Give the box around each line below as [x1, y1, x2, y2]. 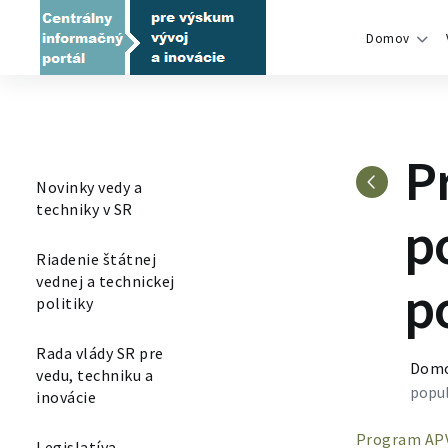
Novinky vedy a [36, 177, 142, 197]
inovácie [36, 387, 96, 407]
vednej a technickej [36, 271, 175, 291]
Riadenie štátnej [36, 249, 156, 269]
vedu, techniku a [36, 365, 153, 385]
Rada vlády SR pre [36, 343, 164, 363]
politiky [36, 293, 93, 313]
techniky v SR [36, 199, 133, 219]
